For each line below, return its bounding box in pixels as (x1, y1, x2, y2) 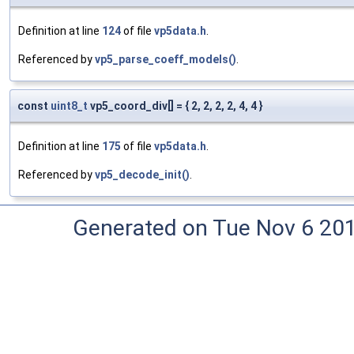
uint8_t (51, 100, 88, 113)
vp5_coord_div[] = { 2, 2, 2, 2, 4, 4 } (88, 100, 263, 113)
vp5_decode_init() (95, 168, 190, 182)
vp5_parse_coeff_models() (95, 53, 236, 66)
